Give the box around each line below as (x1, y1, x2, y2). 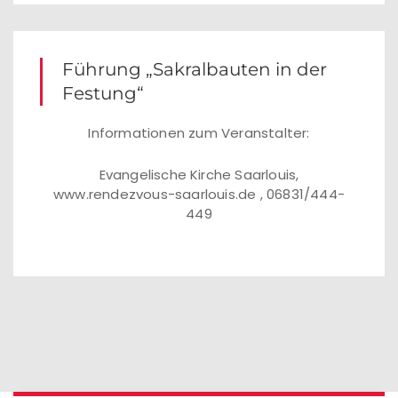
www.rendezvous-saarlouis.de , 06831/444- (53, 185, 346, 203)
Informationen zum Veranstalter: (88, 123, 310, 142)
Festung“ (62, 83, 144, 104)
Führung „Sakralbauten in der (62, 59, 327, 80)
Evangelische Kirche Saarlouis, (99, 165, 299, 184)
